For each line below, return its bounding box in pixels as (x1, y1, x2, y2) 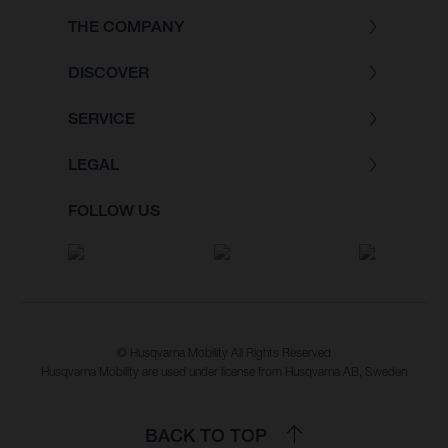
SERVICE (68, 109, 135, 129)
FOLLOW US (68, 201, 160, 221)
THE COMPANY (68, 17, 184, 37)
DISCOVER (68, 63, 149, 83)
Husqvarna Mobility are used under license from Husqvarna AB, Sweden (41, 364, 407, 380)
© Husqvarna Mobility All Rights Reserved (117, 345, 331, 361)
